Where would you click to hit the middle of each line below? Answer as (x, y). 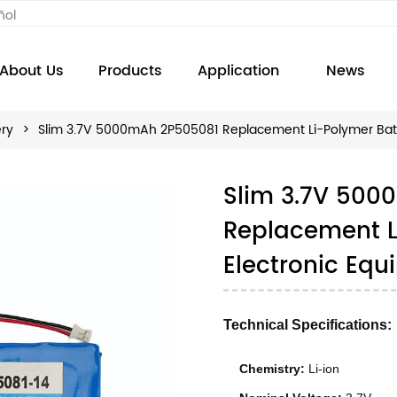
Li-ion (323, 369)
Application (238, 71)
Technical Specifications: (308, 325)
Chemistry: (272, 369)
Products (130, 71)
